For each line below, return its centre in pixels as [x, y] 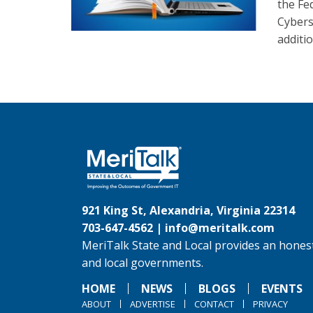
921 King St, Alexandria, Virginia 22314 [188, 210]
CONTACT [214, 304]
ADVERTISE [153, 304]
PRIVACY [270, 304]
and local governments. [143, 263]
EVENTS [282, 289]
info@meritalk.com [220, 228]
